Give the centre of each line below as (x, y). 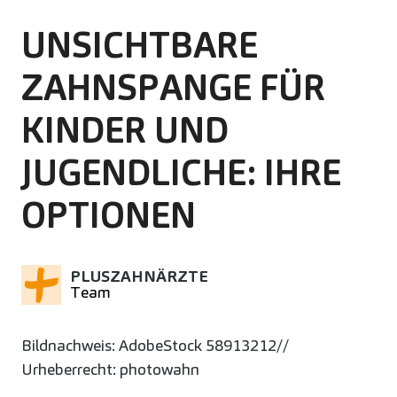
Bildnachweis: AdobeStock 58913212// (155, 345)
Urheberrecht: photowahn (110, 369)
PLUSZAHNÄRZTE (139, 276)
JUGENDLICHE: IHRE (181, 172)
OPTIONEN (109, 215)
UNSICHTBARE (140, 45)
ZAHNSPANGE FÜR (173, 87)
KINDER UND (125, 130)
